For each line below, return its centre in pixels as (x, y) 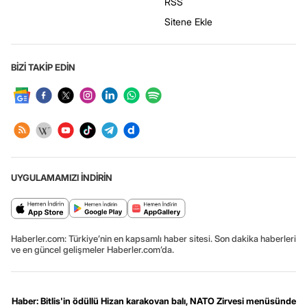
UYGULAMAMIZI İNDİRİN (62, 177)
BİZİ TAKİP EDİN (43, 67)
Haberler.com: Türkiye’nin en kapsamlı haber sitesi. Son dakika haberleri (153, 238)
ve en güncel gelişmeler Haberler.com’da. (93, 249)
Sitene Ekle (188, 21)
